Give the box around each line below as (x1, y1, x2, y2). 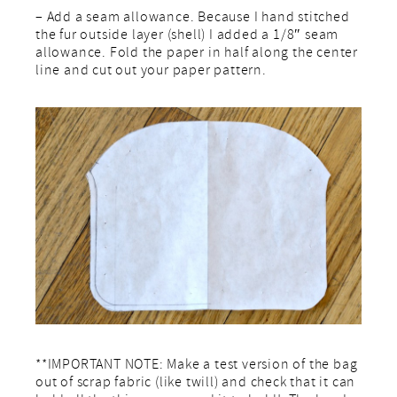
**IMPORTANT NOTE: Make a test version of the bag (35, 355, 358, 378)
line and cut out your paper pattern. (35, 61, 267, 83)
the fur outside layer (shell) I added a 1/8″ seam (35, 26, 339, 48)
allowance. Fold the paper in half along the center (35, 43, 358, 66)
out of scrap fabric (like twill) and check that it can (35, 373, 356, 395)
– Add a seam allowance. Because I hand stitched (35, 8, 350, 30)
